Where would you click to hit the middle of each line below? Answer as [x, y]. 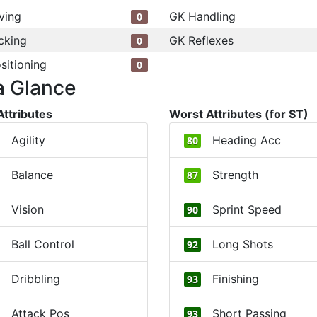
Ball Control [42, 244]
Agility [28, 140]
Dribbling [35, 279]
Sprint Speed [247, 209]
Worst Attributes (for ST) [239, 114]
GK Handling [202, 16]
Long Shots [243, 244]
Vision [27, 209]
